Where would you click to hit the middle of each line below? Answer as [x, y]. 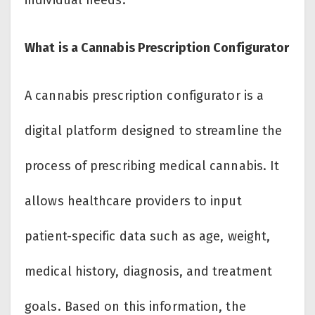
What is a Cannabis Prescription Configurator [157, 48]
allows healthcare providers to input [133, 201]
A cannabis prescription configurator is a [144, 96]
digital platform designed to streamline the [154, 131]
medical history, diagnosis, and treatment [149, 272]
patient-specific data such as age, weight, [148, 237]
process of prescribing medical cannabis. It [152, 166]
